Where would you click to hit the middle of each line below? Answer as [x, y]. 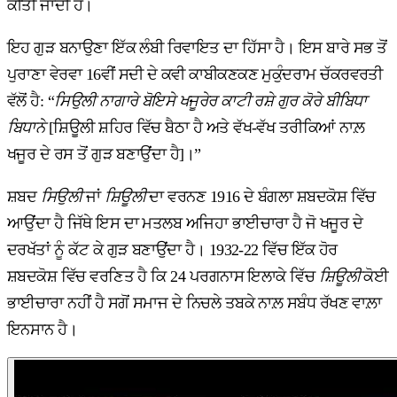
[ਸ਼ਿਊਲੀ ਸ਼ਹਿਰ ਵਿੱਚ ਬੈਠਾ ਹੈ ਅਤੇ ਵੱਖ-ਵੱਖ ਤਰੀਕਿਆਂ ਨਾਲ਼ [206, 128]
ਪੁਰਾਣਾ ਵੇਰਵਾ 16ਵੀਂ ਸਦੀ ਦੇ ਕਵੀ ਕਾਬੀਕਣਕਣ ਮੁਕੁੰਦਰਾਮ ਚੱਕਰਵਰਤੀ [195, 75]
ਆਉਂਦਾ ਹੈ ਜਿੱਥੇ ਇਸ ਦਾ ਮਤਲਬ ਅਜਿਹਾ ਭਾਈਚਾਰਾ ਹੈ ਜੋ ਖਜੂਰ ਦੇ [185, 224]
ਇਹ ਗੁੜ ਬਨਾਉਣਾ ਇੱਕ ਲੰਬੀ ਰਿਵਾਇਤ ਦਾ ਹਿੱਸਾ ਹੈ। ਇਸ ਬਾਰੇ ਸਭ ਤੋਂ [197, 48]
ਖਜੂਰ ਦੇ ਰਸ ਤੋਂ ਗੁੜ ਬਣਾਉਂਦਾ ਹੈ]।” [104, 155]
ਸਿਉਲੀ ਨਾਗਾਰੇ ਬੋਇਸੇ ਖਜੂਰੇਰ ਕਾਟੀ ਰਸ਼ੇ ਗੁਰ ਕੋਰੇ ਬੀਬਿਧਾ [210, 101]
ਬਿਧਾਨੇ [28, 128]
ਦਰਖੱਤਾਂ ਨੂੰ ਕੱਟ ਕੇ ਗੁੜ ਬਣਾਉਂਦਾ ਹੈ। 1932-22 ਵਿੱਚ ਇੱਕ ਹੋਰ [172, 250]
